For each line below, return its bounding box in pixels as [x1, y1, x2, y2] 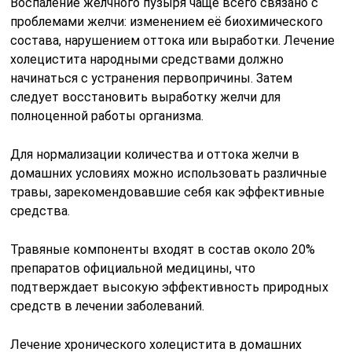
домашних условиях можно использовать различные [10, 166, 328, 181]
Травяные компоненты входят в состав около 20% [10, 242, 316, 258]
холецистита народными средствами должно [10, 52, 284, 68]
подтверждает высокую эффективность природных [10, 280, 329, 295]
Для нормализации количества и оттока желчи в [10, 147, 300, 163]
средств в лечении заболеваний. [10, 299, 205, 314]
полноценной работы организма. [10, 108, 204, 124]
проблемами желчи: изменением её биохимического [10, 14, 324, 30]
